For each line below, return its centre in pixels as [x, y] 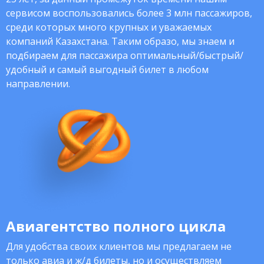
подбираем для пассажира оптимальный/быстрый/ [125, 55]
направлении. [38, 84]
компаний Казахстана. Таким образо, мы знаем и [120, 41]
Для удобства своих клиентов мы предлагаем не [119, 246]
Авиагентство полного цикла [116, 226]
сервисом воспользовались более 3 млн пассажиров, [129, 13]
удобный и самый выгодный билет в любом [107, 70]
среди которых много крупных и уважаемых [109, 27]
